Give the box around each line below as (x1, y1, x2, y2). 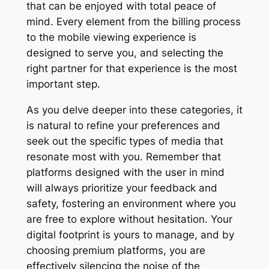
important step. (26, 77, 100, 90)
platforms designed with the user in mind (26, 166, 225, 178)
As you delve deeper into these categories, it (26, 103, 243, 116)
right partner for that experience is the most (26, 62, 237, 74)
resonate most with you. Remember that (26, 150, 221, 163)
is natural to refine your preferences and (26, 119, 220, 131)
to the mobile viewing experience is (26, 31, 196, 43)
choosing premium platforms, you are (26, 244, 205, 256)
